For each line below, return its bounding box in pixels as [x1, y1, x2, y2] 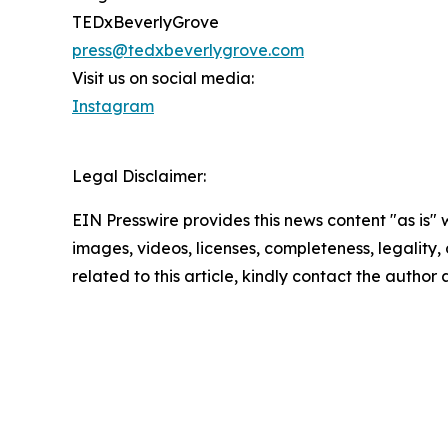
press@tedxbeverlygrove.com [72, 40, 304, 61]
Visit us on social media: [72, 68, 254, 89]
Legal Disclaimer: [72, 166, 206, 187]
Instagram [72, 96, 154, 117]
